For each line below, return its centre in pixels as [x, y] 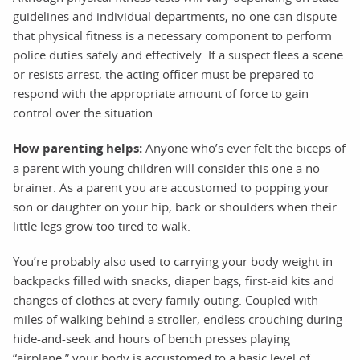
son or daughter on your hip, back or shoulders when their [175, 206]
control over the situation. [84, 112]
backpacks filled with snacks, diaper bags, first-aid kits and [174, 280]
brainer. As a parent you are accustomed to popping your [171, 187]
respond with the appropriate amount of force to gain [161, 93]
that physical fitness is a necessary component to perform [172, 35]
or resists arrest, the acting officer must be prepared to [164, 74]
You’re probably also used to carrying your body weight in [173, 261]
